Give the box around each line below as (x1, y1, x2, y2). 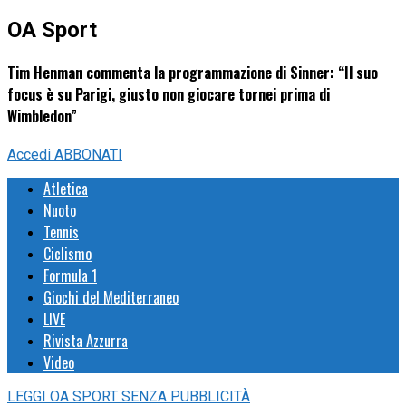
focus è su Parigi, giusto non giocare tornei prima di (7, 83, 330, 106)
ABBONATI (54, 146, 122, 164)
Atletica (43, 178, 88, 200)
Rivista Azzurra (43, 330, 128, 353)
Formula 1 (43, 265, 97, 287)
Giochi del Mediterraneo (43, 286, 179, 309)
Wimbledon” (7, 105, 77, 128)
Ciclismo (43, 243, 92, 266)
